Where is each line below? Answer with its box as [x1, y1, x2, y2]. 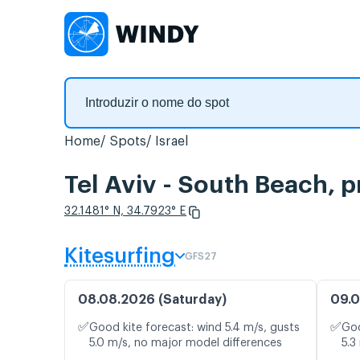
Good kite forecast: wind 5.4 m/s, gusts [89, 322, 300, 334]
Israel [155, 135, 189, 148]
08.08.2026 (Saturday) [78, 293, 227, 307]
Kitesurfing [64, 246, 175, 268]
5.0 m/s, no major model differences [89, 337, 282, 350]
